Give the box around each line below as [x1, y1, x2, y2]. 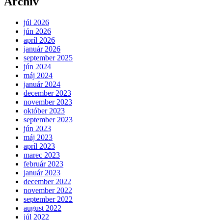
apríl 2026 [24, 35, 55, 44]
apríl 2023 [24, 141, 55, 150]
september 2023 [24, 115, 73, 124]
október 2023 [24, 106, 65, 115]
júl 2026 [24, 18, 49, 27]
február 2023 [24, 159, 63, 168]
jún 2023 [24, 124, 51, 133]
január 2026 [24, 44, 60, 53]
